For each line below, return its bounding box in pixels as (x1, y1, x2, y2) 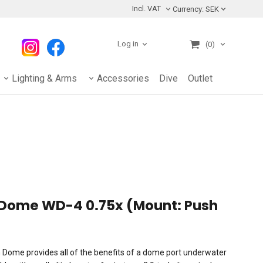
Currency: (172, 4, 204, 14)
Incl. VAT (131, 4, 161, 14)
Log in (117, 39, 139, 49)
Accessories (97, 72, 149, 84)
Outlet (188, 72, 213, 84)
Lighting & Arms (12, 72, 77, 84)
